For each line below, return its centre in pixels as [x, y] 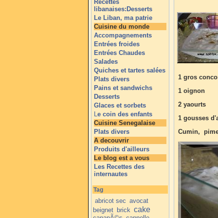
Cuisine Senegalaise [125, 123]
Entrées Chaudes [119, 53]
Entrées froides [117, 44]
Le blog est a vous [122, 158]
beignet [103, 210]
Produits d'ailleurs [122, 149]
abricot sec [111, 200]
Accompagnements [123, 35]
